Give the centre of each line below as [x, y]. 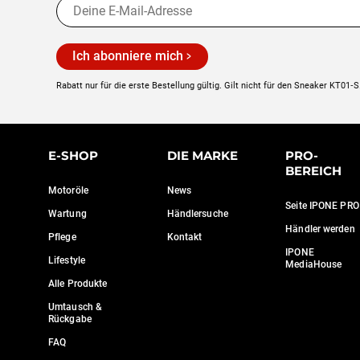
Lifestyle [67, 260]
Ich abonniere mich [128, 56]
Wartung [67, 214]
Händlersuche [197, 214]
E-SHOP [73, 155]
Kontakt [184, 237]
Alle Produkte [78, 284]
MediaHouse [314, 264]
